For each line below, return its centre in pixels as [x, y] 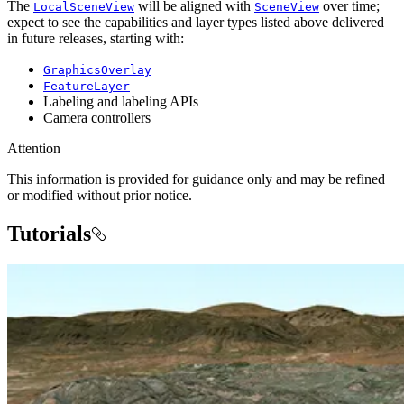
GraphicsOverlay [97, 70]
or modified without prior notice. [100, 196]
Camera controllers [97, 118]
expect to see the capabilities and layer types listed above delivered [196, 23]
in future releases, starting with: [96, 39]
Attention [34, 149]
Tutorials [49, 234]
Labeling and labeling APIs [121, 102]
